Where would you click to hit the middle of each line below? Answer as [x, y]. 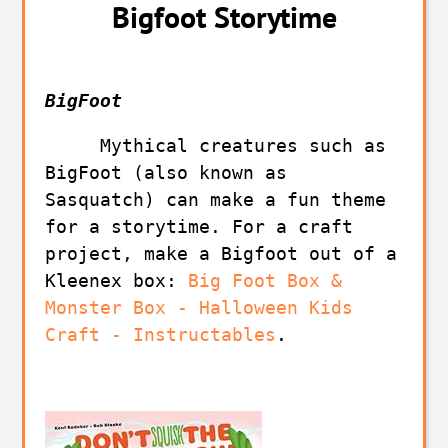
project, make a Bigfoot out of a [221, 253]
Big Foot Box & [265, 280]
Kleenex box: [117, 280]
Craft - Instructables [161, 334]
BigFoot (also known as [166, 172]
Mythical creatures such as [216, 145]
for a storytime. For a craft [199, 226]
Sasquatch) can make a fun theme [216, 199]
